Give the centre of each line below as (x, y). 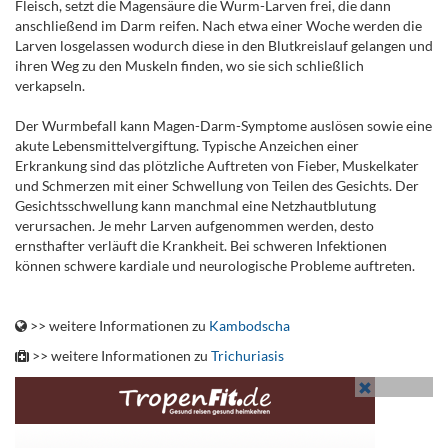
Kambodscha (249, 325)
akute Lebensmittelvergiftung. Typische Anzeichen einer (187, 145)
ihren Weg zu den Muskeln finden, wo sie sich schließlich (189, 65)
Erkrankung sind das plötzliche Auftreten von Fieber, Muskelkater (217, 165)
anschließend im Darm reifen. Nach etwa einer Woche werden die (218, 25)
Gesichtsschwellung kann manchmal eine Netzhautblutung (195, 205)
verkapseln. (50, 85)
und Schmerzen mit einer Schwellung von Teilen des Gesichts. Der (217, 185)
